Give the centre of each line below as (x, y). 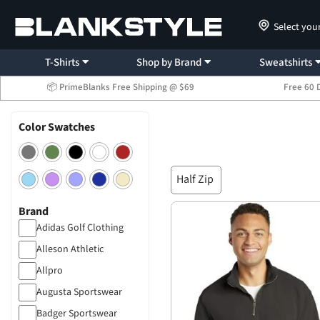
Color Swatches (57, 127)
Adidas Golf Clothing (80, 228)
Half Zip (195, 179)
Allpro (50, 271)
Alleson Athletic (70, 249)
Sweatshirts (286, 62)
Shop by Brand (169, 62)
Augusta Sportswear (79, 292)
